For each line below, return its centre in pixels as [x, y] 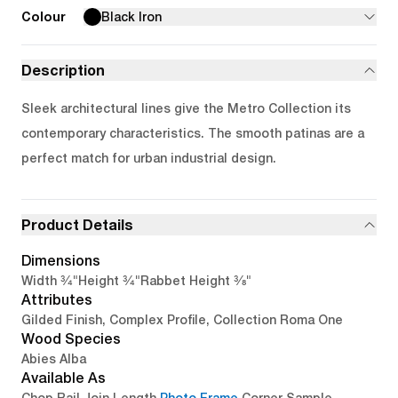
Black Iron [131, 17]
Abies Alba [54, 359]
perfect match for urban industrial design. [149, 158]
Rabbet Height [185, 281]
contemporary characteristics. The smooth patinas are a [193, 133]
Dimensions [61, 261]
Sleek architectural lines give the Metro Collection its [186, 108]
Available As [64, 378]
